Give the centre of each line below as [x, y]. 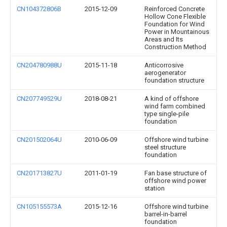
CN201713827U [39, 173]
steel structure [165, 147]
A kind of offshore [172, 99]
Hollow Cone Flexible [175, 16]
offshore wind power [175, 181]
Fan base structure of [176, 173]
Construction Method [175, 47]
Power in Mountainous [177, 32]
